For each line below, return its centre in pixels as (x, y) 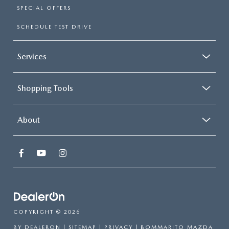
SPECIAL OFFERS (44, 8)
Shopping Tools (45, 88)
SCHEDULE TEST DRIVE (54, 27)
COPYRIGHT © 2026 (47, 212)
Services (32, 56)
